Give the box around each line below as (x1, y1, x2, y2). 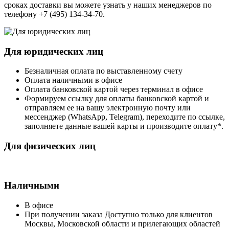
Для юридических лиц (4, 45, 103, 57)
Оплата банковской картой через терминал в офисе (25, 85, 203, 94)
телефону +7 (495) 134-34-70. (4, 9, 105, 18)
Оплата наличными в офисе (25, 76, 122, 85)
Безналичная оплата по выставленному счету (25, 66, 182, 76)
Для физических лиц (4, 141, 96, 152)
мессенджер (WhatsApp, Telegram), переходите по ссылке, (25, 112, 225, 122)
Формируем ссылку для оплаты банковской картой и (25, 94, 209, 103)
